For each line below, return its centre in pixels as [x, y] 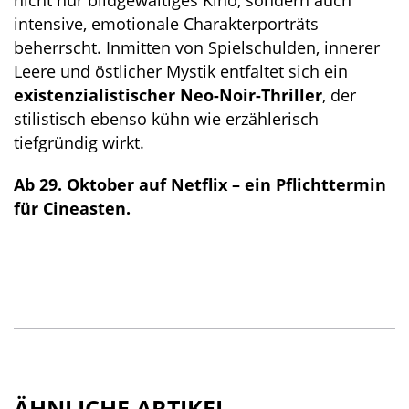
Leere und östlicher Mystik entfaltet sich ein [181, 71]
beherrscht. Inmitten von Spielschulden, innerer [197, 47]
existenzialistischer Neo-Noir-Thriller [168, 95]
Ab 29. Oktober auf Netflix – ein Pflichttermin [200, 184]
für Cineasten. [72, 208]
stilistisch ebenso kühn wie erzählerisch [166, 119]
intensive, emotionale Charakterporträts [166, 24]
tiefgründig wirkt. [79, 142]
